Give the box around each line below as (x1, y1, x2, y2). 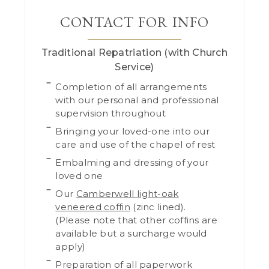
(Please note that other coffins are (55, 214, 217, 226)
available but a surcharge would (55, 228, 207, 240)
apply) (55, 241, 86, 253)
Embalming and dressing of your (55, 157, 209, 169)
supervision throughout (55, 107, 166, 119)
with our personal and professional (55, 94, 219, 106)
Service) (115, 61, 154, 73)
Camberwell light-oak (76, 188, 179, 200)
